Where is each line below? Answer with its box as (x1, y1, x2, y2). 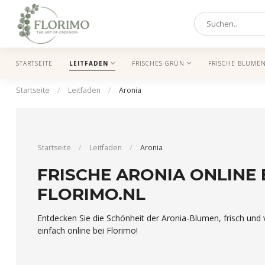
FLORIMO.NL (37, 184, 146, 204)
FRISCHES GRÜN (132, 59, 185, 67)
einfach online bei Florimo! (37, 225, 138, 236)
